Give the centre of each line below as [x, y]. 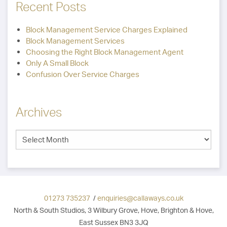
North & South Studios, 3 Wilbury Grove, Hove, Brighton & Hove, [113, 210]
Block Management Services [75, 41]
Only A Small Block [57, 63]
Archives [39, 112]
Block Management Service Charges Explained [107, 30]
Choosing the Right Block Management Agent [105, 52]
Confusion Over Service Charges [83, 74]
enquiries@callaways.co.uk [140, 198]
